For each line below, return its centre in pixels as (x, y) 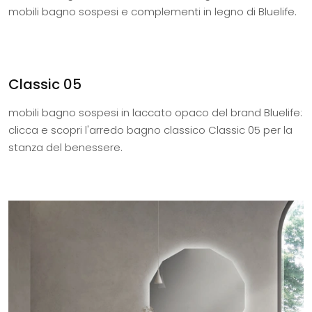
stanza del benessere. (65, 147)
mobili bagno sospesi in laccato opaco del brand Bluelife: (155, 112)
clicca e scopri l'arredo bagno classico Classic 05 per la (150, 130)
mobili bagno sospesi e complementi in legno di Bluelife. (153, 11)
